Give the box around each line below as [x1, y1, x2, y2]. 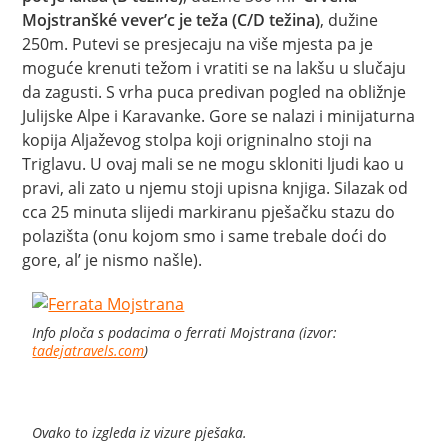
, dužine [320, 8, 379, 31]
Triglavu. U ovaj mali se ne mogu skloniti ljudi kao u [22, 152, 405, 175]
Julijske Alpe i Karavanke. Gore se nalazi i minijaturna [22, 104, 416, 127]
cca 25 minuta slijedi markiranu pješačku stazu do [22, 200, 396, 223]
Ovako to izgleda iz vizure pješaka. [32, 422, 248, 442]
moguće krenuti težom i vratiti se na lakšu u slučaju [22, 56, 407, 79]
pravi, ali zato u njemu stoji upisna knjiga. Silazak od [22, 176, 409, 199]
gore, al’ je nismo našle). [22, 248, 203, 271]
